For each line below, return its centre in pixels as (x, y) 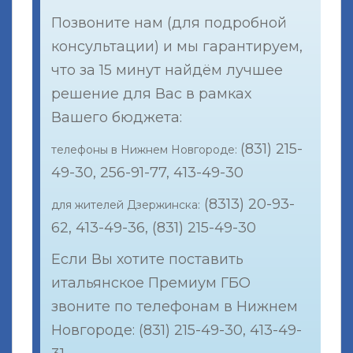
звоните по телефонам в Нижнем (175, 306)
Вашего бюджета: (117, 117)
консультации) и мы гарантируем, (177, 46)
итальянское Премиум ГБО (151, 282)
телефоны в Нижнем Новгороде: (146, 149)
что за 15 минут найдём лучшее (167, 70)
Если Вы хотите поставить (148, 259)
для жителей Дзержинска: (126, 204)
